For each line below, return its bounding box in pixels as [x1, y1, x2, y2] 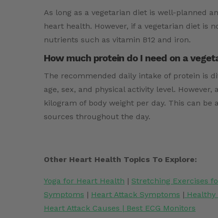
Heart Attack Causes [44, 203, 120, 213]
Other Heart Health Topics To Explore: [44, 155, 197, 164]
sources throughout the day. [44, 112, 150, 122]
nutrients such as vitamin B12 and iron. [44, 35, 191, 45]
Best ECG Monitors [127, 203, 196, 213]
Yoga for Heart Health [44, 176, 125, 186]
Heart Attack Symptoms [91, 190, 180, 200]
